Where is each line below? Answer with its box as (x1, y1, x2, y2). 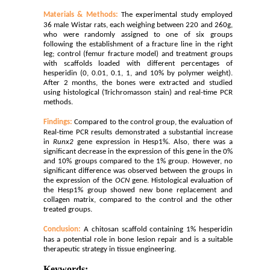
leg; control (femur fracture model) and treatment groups (43, 49, 233, 58)
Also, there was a (174, 137, 233, 146)
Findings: (43, 118, 73, 126)
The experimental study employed (121, 10, 233, 19)
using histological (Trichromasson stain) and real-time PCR (43, 88, 233, 96)
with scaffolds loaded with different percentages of (43, 59, 233, 67)
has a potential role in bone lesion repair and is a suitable (43, 235, 233, 243)
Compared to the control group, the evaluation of (74, 118, 233, 126)
